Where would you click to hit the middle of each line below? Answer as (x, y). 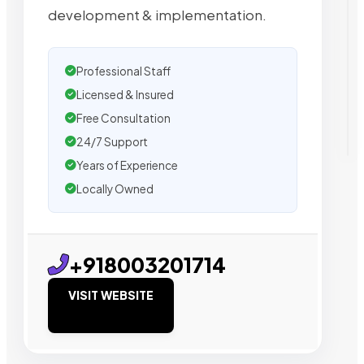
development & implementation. (157, 15)
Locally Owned (115, 188)
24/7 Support (112, 141)
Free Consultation (123, 118)
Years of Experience (127, 165)
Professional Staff (123, 71)
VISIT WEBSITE (111, 295)
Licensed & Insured (125, 94)
